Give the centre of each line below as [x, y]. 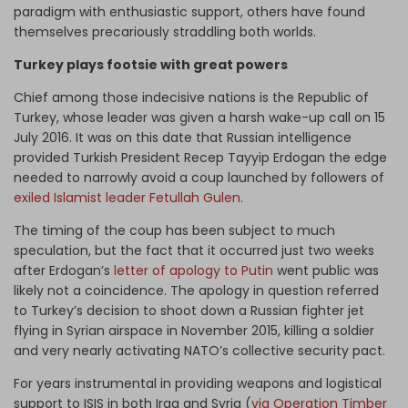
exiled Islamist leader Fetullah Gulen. [128, 198]
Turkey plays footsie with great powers [151, 65]
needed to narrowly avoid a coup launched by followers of [199, 178]
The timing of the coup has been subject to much [174, 231]
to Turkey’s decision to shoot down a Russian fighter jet [189, 311]
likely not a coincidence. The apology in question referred [196, 291]
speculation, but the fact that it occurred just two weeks [194, 251]
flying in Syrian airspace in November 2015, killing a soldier [194, 331]
